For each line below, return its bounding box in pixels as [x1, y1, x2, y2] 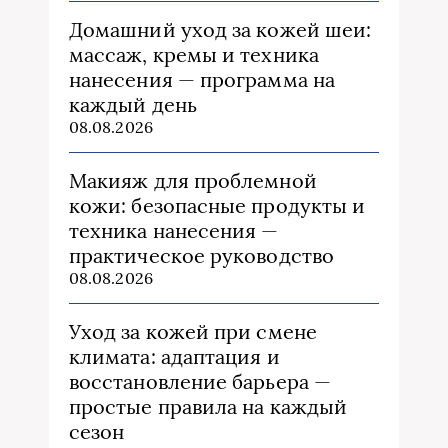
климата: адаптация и [69, 344, 280, 370]
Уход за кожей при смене [69, 319, 317, 345]
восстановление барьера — [69, 369, 331, 395]
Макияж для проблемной [69, 168, 317, 194]
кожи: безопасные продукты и [69, 193, 366, 219]
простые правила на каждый [69, 394, 347, 420]
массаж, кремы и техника [69, 42, 319, 68]
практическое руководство [69, 243, 334, 269]
